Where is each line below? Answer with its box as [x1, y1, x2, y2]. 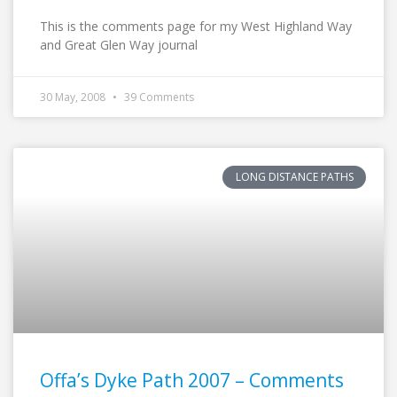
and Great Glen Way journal [40, 36, 198, 53]
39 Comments [121, 90, 194, 105]
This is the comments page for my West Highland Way [40, 18, 352, 35]
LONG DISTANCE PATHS [235, 169, 354, 185]
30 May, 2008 [40, 90, 108, 105]
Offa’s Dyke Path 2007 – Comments [40, 368, 344, 393]
